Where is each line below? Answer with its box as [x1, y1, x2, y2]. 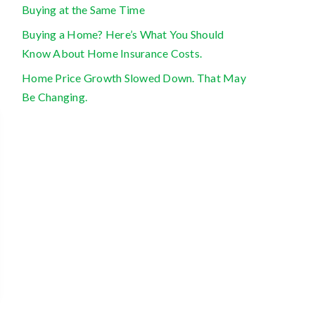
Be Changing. [22, 90, 87, 103]
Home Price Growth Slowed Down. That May [22, 71, 246, 84]
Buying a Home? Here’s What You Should [22, 27, 224, 41]
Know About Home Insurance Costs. [22, 46, 202, 60]
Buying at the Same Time [22, 3, 145, 16]
